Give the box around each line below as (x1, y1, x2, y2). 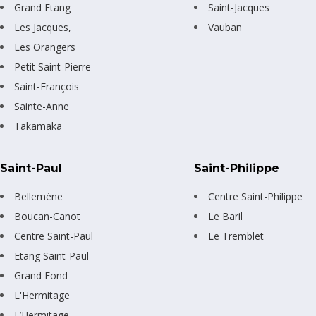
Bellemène (14, 190, 63, 204)
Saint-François (14, 80, 79, 94)
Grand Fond (14, 269, 68, 283)
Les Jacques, (14, 20, 71, 35)
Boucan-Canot (14, 209, 80, 224)
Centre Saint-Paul (14, 229, 93, 243)
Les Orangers (14, 40, 75, 54)
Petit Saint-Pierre (14, 60, 91, 74)
